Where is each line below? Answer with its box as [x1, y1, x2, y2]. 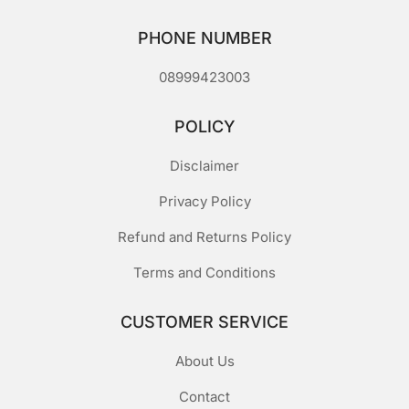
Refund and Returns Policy [118, 228, 291, 246]
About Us [174, 352, 235, 371]
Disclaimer [170, 157, 239, 175]
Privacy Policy [158, 193, 251, 211]
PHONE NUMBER [137, 28, 272, 48]
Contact [179, 388, 230, 406]
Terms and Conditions [133, 264, 276, 282]
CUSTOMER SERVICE [121, 312, 288, 332]
